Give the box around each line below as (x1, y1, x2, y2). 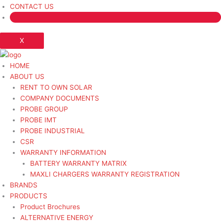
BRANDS (10, 181, 37, 189)
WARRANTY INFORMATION (20, 148, 106, 157)
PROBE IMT (20, 116, 57, 124)
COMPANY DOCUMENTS (20, 94, 99, 103)
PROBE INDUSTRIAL (20, 127, 85, 135)
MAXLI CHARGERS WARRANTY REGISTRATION (30, 170, 180, 179)
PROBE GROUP (20, 105, 68, 113)
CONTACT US (10, 2, 54, 10)
